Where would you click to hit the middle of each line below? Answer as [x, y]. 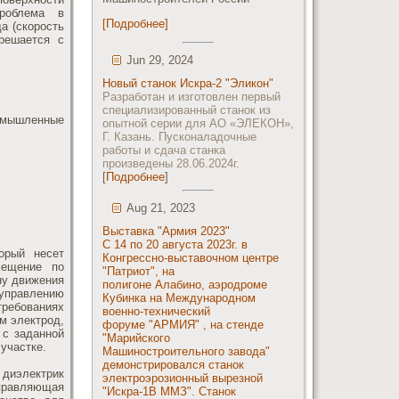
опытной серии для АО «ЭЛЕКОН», [198, 123]
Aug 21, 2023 [161, 208]
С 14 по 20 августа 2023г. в [175, 244]
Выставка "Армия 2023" [166, 231]
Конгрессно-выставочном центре [191, 257]
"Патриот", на [138, 271]
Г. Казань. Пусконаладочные [179, 137]
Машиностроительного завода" [186, 351]
